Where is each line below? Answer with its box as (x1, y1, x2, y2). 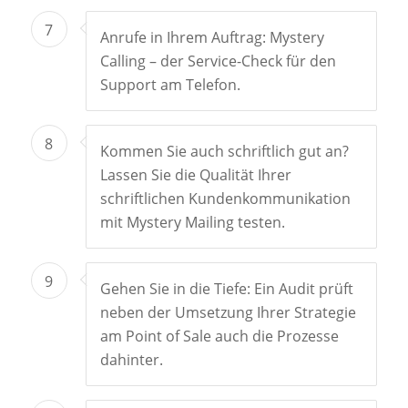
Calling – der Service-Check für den (99, 50, 336, 71)
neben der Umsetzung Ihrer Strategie (99, 301, 356, 322)
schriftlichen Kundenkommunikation (99, 188, 351, 209)
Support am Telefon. (99, 74, 240, 95)
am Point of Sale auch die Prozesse (99, 325, 339, 346)
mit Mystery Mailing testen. (99, 211, 285, 232)
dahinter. (99, 349, 163, 370)
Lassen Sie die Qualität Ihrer (99, 164, 291, 185)
